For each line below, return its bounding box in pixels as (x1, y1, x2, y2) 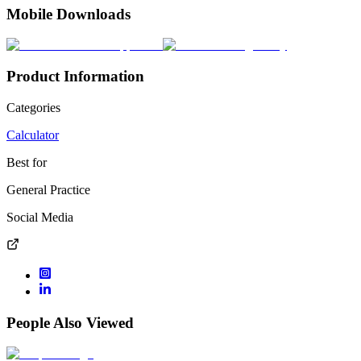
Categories (6, 100, 60, 114)
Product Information (6, 68, 144, 85)
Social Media (6, 210, 73, 224)
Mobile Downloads (6, 5, 131, 23)
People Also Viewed (6, 313, 134, 331)
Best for (6, 155, 47, 169)
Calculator (6, 127, 59, 142)
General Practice (6, 182, 90, 197)
